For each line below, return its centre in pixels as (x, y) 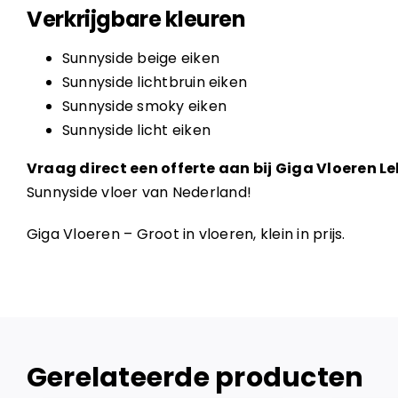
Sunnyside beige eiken (140, 59)
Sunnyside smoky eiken (144, 107)
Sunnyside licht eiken (136, 131)
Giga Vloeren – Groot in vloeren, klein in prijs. (186, 235)
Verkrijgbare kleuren (136, 20)
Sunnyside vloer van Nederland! (139, 193)
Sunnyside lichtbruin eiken (155, 83)
